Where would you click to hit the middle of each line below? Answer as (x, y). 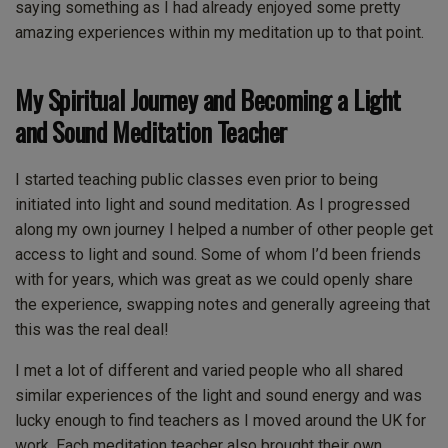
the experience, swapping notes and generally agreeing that (222, 305)
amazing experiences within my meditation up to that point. (219, 32)
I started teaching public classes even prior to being (196, 180)
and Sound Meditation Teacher (151, 131)
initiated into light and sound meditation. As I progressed (212, 205)
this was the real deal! (92, 330)
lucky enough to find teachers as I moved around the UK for (220, 421)
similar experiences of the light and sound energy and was (218, 396)
